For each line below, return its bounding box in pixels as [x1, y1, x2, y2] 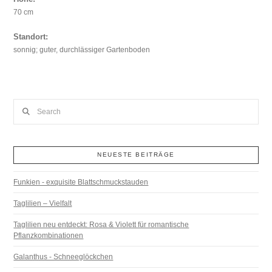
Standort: [13, 32, 49, 42]
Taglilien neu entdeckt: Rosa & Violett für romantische [13, 220, 189, 229]
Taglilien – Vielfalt [13, 199, 72, 208]
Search [13, 100, 37, 109]
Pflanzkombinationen [13, 231, 84, 240]
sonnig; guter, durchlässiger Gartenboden [13, 46, 151, 55]
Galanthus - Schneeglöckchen [13, 252, 114, 261]
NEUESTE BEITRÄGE [97, 151, 175, 158]
